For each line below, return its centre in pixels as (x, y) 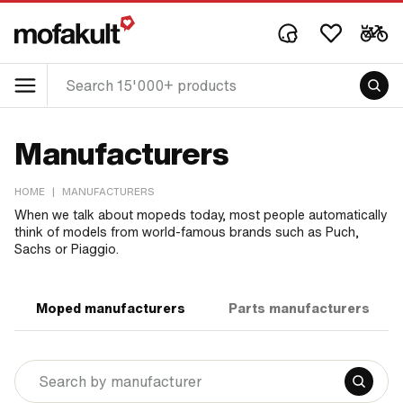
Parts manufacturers (299, 309)
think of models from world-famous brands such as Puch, (187, 232)
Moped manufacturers (111, 309)
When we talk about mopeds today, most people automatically (201, 215)
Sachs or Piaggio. (67, 249)
